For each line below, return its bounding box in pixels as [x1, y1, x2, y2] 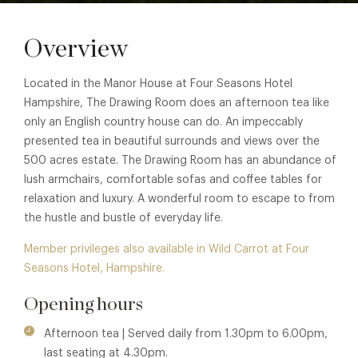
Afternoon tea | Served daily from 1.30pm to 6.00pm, [44, 328, 328, 340]
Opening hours [24, 294, 143, 314]
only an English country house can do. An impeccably [24, 116, 303, 128]
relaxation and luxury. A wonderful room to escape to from [24, 193, 335, 205]
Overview [24, 35, 128, 62]
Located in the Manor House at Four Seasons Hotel [24, 78, 292, 89]
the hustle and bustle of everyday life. [24, 212, 223, 224]
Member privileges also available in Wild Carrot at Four [24, 243, 309, 255]
